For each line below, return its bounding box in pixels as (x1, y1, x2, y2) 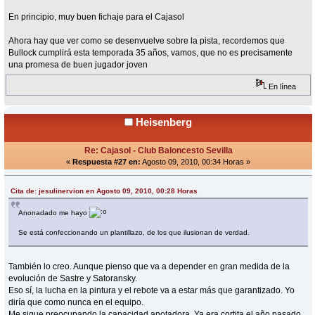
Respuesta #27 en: (72, 157, 141, 166)
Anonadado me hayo (18, 208, 90, 217)
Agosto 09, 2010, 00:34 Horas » (141, 157, 250, 166)
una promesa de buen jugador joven (8, 59, 148, 70)
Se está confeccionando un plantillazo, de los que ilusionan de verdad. (18, 228, 250, 236)
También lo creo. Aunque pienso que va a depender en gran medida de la (8, 261, 290, 271)
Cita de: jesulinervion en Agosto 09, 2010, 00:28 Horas (11, 186, 198, 195)
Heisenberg (136, 115, 192, 128)
